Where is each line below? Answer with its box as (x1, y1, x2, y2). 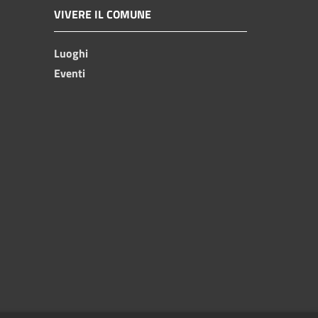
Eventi (54, 64, 85, 82)
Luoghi (54, 44, 88, 62)
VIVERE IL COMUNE (54, 5, 151, 23)
